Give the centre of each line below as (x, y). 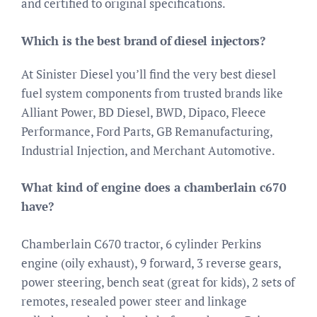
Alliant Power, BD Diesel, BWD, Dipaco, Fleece (144, 112)
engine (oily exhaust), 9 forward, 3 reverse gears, (151, 263)
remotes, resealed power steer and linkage (134, 301)
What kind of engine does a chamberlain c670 (154, 187)
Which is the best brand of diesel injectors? (144, 40)
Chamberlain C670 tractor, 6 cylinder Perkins (141, 243)
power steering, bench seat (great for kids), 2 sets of (158, 282)
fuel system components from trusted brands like (152, 93)
